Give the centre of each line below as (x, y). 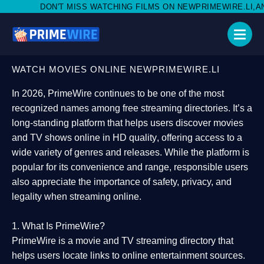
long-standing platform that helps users (94, 123)
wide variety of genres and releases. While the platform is (131, 152)
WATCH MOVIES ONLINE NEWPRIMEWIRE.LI (116, 69)
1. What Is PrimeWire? (58, 226)
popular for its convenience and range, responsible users (130, 167)
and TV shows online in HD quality (84, 138)
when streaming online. (92, 197)
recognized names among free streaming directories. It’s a (132, 108)
